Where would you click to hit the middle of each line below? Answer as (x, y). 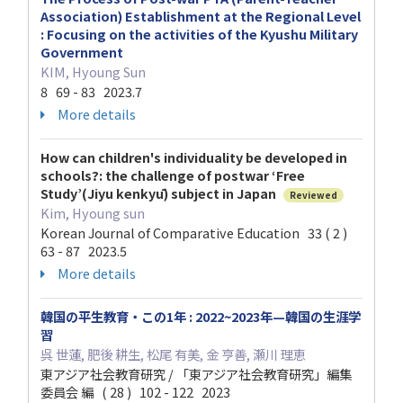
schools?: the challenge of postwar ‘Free (173, 175)
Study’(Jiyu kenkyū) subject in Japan (160, 193)
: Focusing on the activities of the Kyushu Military (199, 34)
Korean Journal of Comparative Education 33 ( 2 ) (197, 233)
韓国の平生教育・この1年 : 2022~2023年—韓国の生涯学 (201, 317)
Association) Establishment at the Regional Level (201, 16)
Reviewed (313, 195)
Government (82, 52)
